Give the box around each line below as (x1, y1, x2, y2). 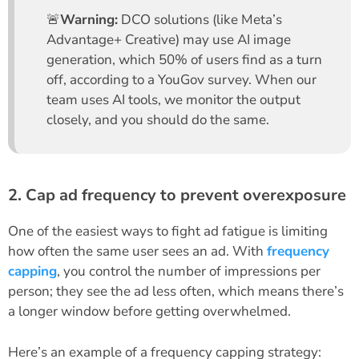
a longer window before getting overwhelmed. (8, 302, 294, 321)
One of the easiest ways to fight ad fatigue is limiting (8, 222, 328, 241)
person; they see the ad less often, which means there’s (8, 282, 344, 301)
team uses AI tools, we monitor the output (46, 90, 301, 109)
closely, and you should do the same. (46, 110, 269, 129)
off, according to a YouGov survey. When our (46, 70, 317, 89)
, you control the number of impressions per (57, 262, 321, 281)
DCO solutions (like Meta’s (118, 10, 282, 29)
